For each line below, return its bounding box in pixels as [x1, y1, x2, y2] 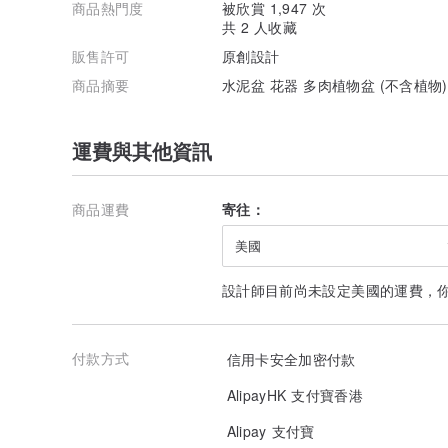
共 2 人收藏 [222, 16, 298, 37]
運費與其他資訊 [72, 135, 212, 165]
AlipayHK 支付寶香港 [222, 384, 363, 405]
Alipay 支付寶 [222, 420, 315, 441]
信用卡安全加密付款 [222, 348, 356, 369]
